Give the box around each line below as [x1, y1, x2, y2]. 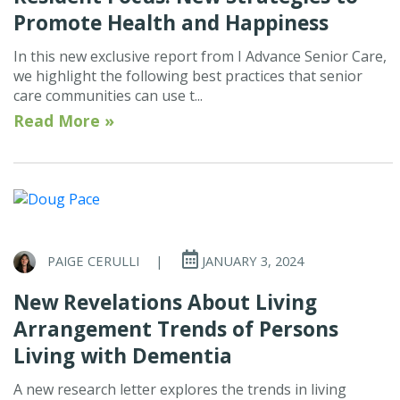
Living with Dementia [13, 342, 232, 371]
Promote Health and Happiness [13, 8, 329, 37]
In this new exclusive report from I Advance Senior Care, [13, 46, 387, 66]
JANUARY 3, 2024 [198, 251, 304, 270]
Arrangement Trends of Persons [13, 315, 338, 344]
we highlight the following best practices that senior [13, 65, 362, 86]
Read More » [13, 109, 114, 131]
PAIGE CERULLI [47, 251, 139, 270]
